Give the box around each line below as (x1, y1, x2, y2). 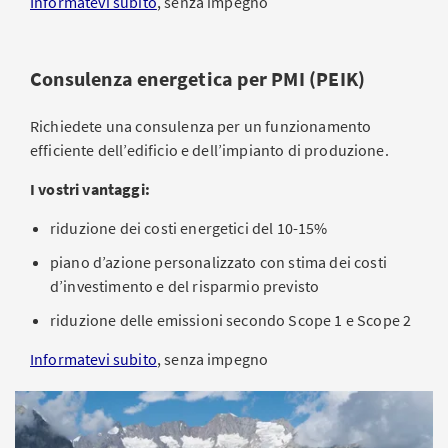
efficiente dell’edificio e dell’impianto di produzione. (30, 140, 389, 160)
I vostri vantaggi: (30, 179, 150, 199)
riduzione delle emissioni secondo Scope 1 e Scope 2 (50, 310, 412, 330)
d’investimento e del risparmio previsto (50, 276, 320, 296)
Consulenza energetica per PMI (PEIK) (30, 66, 366, 91)
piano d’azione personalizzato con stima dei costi (50, 252, 387, 272)
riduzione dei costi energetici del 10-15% (50, 218, 328, 238)
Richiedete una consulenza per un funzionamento (30, 116, 372, 136)
